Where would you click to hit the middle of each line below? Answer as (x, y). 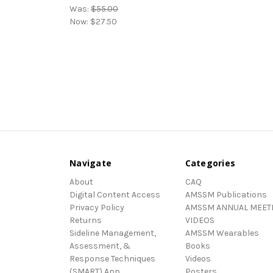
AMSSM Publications (226, 195)
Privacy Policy (97, 208)
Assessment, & (100, 246)
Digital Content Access (115, 195)
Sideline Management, (113, 233)
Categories (210, 163)
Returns (86, 221)
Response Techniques (112, 259)
